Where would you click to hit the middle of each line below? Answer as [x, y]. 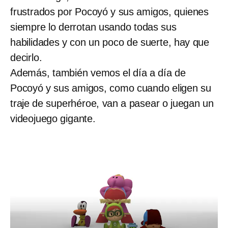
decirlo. [26, 58]
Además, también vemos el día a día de [98, 73]
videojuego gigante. [53, 119]
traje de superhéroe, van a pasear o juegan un [112, 104]
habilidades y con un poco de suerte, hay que [110, 42]
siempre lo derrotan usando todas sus [93, 27]
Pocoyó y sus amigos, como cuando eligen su [111, 88]
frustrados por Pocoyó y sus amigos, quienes [109, 12]
